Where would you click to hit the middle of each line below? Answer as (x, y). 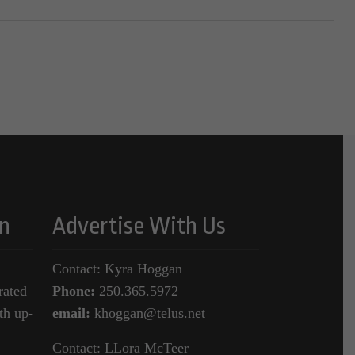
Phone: (73, 291)
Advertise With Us (139, 226)
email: (71, 313)
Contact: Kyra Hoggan (117, 269)
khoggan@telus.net (147, 313)
